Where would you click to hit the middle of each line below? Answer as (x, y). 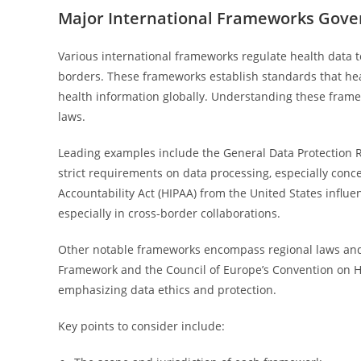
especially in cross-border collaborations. (169, 213)
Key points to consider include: (141, 326)
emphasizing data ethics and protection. (167, 290)
